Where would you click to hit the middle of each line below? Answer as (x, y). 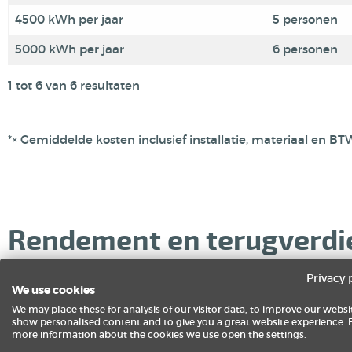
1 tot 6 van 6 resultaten (74, 85)
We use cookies (53, 290)
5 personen (305, 19)
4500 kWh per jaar (69, 19)
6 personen (305, 49)
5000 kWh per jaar (70, 49)
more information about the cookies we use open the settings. (159, 334)
